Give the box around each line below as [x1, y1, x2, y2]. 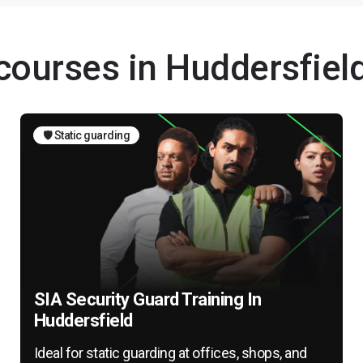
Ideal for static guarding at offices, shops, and [33, 344, 307, 361]
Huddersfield [33, 310, 133, 331]
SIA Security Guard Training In [33, 289, 262, 310]
